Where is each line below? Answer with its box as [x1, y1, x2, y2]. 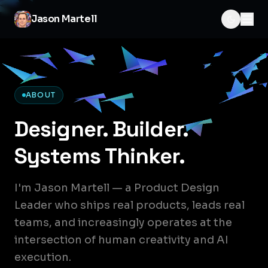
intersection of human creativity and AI [14, 233, 229, 246]
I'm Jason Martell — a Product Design [14, 181, 220, 194]
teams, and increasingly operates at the [14, 216, 232, 229]
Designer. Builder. [14, 115, 188, 143]
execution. [14, 251, 71, 264]
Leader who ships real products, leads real [14, 199, 245, 212]
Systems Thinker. [14, 142, 185, 170]
